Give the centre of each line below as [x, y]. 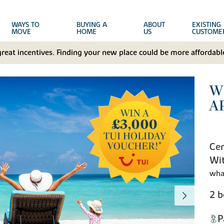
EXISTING [206, 25]
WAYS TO [26, 25]
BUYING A [91, 25]
